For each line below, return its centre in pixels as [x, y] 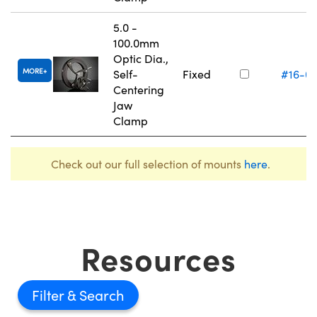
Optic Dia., [141, 59]
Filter [50, 295]
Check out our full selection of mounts [147, 164]
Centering [139, 90]
